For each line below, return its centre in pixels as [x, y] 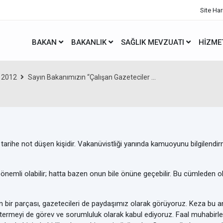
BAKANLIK [90, 42]
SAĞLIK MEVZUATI [154, 42]
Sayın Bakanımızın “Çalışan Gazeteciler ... [92, 77]
